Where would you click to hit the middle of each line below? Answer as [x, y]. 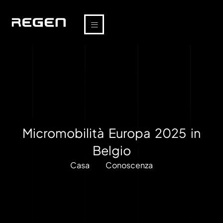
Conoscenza [129, 165]
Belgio [111, 150]
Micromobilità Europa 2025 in [111, 133]
